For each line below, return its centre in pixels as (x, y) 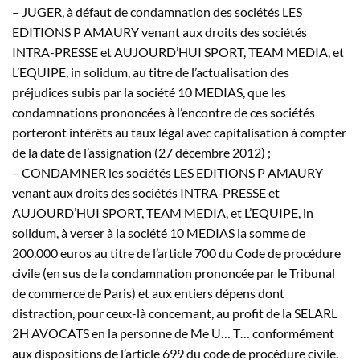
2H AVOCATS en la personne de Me (112, 333)
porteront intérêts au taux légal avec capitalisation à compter (179, 132)
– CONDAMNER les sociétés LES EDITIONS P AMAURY (168, 172)
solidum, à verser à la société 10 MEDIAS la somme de (159, 232)
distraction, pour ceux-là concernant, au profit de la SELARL (175, 313)
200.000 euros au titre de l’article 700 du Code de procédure (176, 252)
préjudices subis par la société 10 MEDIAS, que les (149, 92)
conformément (292, 333)
